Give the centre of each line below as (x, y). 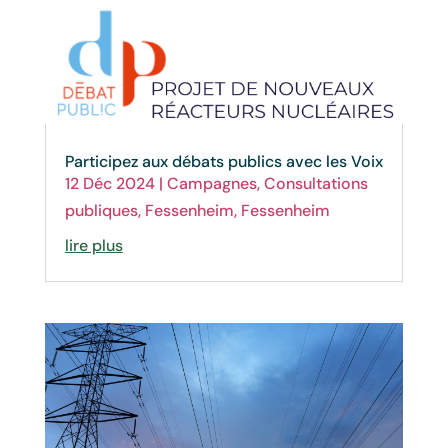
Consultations (315, 184)
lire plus (93, 246)
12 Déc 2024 (109, 184)
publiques (101, 211)
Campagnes (211, 184)
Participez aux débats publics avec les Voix (223, 162)
